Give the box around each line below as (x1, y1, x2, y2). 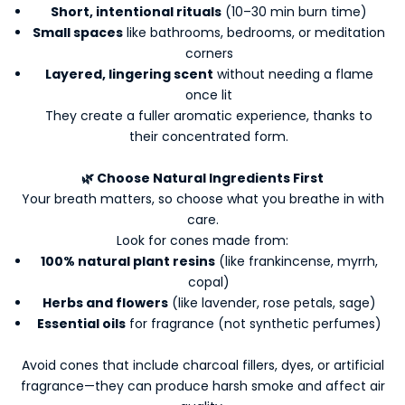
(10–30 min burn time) (221, 2, 367, 21)
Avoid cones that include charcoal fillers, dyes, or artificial (21, 355, 384, 374)
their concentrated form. (129, 127, 288, 146)
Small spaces (33, 23, 123, 42)
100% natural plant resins (40, 251, 215, 270)
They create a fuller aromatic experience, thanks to (45, 106, 372, 125)
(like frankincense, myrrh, (214, 251, 378, 270)
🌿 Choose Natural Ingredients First (81, 168, 324, 187)
